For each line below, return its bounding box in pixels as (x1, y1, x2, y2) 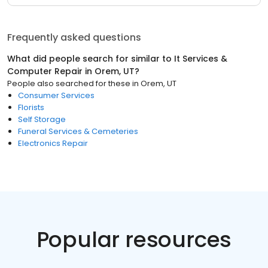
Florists (18, 102, 44, 113)
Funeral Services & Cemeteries (18, 126, 138, 137)
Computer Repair (7, 65, 83, 77)
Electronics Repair (18, 138, 88, 149)
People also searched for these (7, 78, 130, 89)
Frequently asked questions (7, 31, 141, 44)
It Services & (174, 53, 227, 65)
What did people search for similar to (7, 53, 174, 65)
